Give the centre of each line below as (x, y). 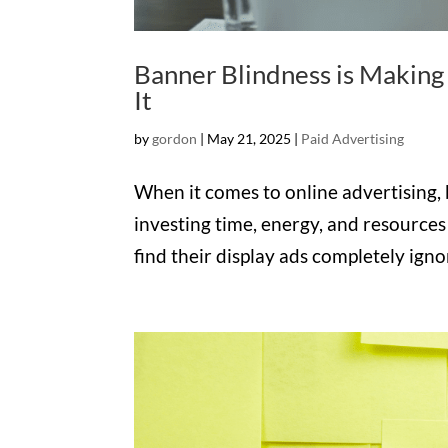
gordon (175, 139)
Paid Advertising (353, 139)
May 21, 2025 (249, 139)
